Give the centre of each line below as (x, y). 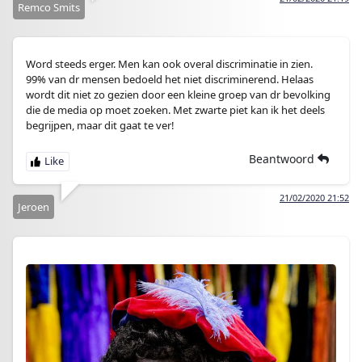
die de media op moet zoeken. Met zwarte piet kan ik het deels (175, 110)
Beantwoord (283, 159)
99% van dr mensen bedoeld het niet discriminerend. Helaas (170, 79)
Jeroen (34, 207)
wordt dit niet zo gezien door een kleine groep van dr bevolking (178, 95)
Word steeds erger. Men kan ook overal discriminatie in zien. (169, 64)
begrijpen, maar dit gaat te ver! (100, 125)
